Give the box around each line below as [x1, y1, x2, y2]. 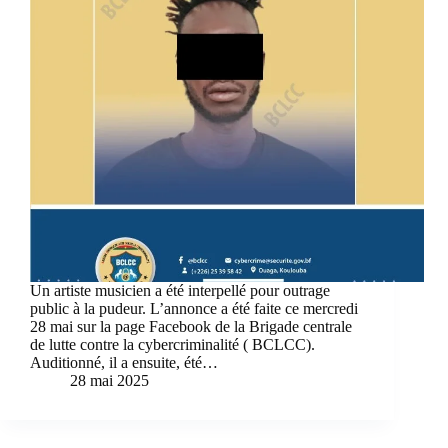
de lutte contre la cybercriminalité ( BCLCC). [30, 336, 315, 354]
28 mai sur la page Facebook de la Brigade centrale [30, 318, 352, 336]
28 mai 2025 [70, 372, 149, 390]
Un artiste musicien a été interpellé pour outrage [30, 282, 330, 300]
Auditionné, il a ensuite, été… [30, 354, 218, 372]
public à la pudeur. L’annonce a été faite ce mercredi [30, 300, 358, 318]
